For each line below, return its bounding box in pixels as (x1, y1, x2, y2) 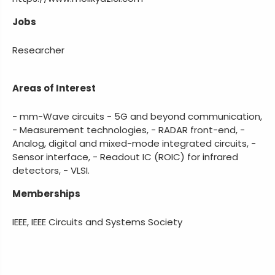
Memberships (12, 187, 80, 200)
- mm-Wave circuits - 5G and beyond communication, (12, 110, 262, 123)
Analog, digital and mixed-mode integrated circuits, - (12, 137, 256, 150)
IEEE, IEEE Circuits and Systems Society (12, 215, 182, 228)
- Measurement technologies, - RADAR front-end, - (12, 123, 245, 136)
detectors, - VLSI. (12, 164, 90, 177)
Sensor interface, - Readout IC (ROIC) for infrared (12, 150, 238, 163)
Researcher (12, 44, 64, 56)
